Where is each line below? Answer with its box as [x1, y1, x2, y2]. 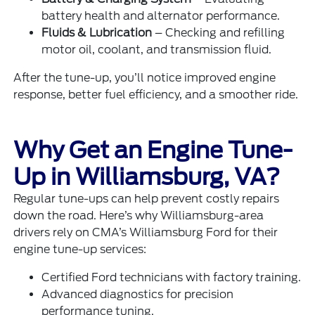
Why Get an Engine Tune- [13, 136, 293, 164]
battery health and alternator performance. [41, 8, 281, 22]
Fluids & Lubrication [41, 25, 153, 39]
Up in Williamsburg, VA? [13, 162, 281, 191]
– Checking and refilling [152, 25, 285, 39]
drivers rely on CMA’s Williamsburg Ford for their [13, 225, 278, 239]
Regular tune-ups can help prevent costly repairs [13, 191, 280, 205]
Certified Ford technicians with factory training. [41, 270, 302, 284]
